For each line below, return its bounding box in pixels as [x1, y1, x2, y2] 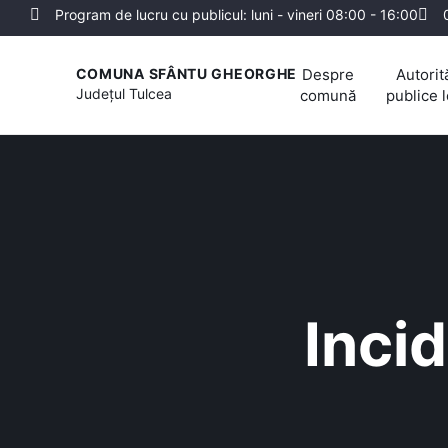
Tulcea [128, 85, 172, 103]
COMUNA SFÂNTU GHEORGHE [75, 65, 298, 83]
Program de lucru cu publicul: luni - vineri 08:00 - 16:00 [55, 6, 418, 23]
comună [300, 85, 356, 105]
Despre [302, 64, 354, 84]
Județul [75, 85, 129, 103]
